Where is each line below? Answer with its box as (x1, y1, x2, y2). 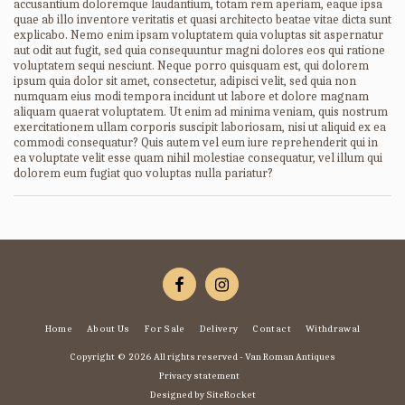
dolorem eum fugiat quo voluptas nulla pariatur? (14, 165, 273, 181)
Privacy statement (158, 369, 240, 381)
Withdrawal (305, 322, 361, 334)
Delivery (199, 322, 239, 334)
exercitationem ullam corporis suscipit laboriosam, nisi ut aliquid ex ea (14, 119, 386, 135)
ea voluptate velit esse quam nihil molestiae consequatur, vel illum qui (14, 150, 382, 165)
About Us (87, 322, 130, 334)
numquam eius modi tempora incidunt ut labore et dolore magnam (14, 89, 369, 104)
